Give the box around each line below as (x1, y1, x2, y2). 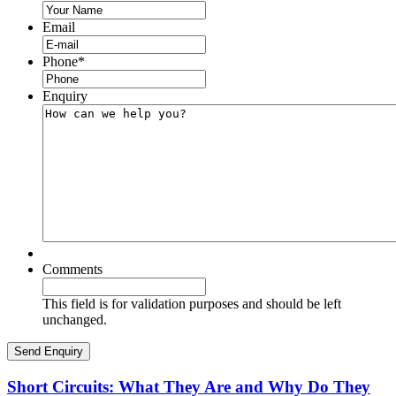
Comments (42, 262, 103, 278)
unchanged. (42, 312, 107, 328)
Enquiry (42, 88, 88, 104)
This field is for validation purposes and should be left (42, 296, 341, 312)
